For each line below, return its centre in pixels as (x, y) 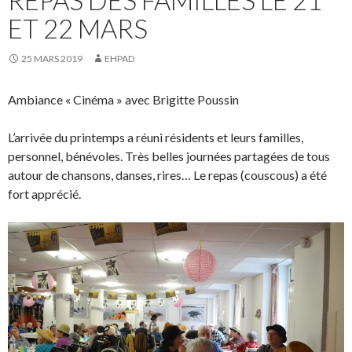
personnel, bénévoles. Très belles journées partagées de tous (169, 156)
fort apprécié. (44, 193)
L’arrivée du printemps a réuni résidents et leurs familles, (156, 137)
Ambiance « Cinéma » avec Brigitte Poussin (123, 99)
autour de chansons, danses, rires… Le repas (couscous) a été (167, 174)
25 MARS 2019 (52, 58)
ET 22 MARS (78, 28)
